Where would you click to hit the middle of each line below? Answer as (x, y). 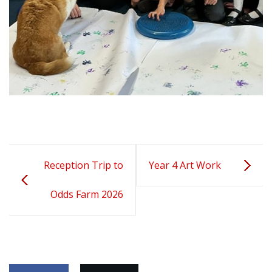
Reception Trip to (83, 165)
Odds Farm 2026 (87, 195)
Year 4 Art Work (185, 165)
